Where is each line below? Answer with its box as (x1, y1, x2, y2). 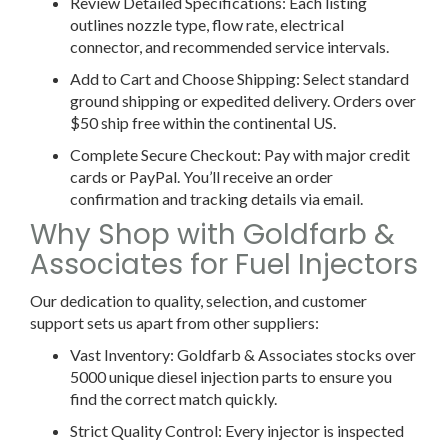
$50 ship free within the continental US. (70, 112, 336, 132)
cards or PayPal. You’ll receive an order (70, 166, 333, 186)
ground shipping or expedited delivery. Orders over (70, 90, 416, 110)
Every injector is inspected (225, 420, 404, 440)
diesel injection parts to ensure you (157, 366, 392, 386)
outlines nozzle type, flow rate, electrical (70, 14, 344, 34)
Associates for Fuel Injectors (30, 244, 418, 284)
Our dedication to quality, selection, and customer (30, 290, 367, 310)
